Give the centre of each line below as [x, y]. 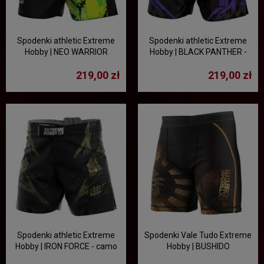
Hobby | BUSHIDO [198, 246]
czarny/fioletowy [198, 63]
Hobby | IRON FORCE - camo [66, 246]
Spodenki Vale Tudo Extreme [198, 235]
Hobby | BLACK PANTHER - [198, 52]
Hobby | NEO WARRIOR [66, 52]
